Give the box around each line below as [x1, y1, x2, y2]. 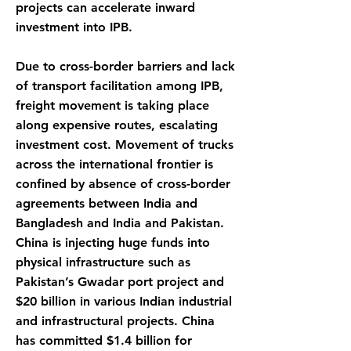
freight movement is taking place [16, 98, 209, 113]
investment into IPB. [16, 20, 132, 34]
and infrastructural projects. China [16, 313, 215, 328]
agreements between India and [16, 196, 197, 211]
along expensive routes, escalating [16, 118, 218, 132]
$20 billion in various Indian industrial [16, 294, 232, 309]
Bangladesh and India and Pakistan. [16, 215, 224, 230]
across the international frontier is [16, 157, 213, 172]
